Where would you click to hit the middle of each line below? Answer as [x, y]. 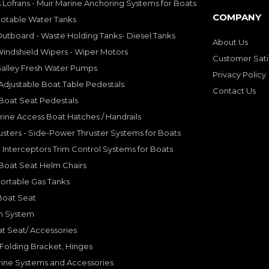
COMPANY [237, 17]
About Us [230, 42]
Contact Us [234, 90]
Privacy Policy [239, 74]
